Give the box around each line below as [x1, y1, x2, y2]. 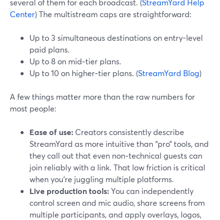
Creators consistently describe [73, 127, 184, 137]
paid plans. [29, 44, 70, 55]
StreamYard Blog [138, 68, 199, 78]
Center [10, 9, 35, 19]
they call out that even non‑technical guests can [29, 150, 202, 161]
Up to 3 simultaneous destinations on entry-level [29, 32, 203, 43]
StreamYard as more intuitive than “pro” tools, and [29, 138, 209, 149]
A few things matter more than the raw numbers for [10, 91, 195, 102]
